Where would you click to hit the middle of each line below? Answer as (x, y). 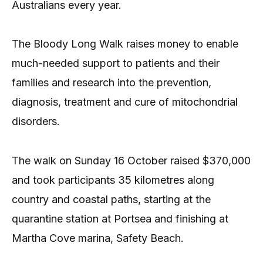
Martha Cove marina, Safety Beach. (98, 238)
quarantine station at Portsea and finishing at (120, 218)
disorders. (36, 122)
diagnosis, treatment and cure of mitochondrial (125, 102)
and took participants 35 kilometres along (113, 180)
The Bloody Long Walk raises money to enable (125, 44)
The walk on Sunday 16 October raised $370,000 (131, 160)
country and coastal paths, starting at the (111, 199)
